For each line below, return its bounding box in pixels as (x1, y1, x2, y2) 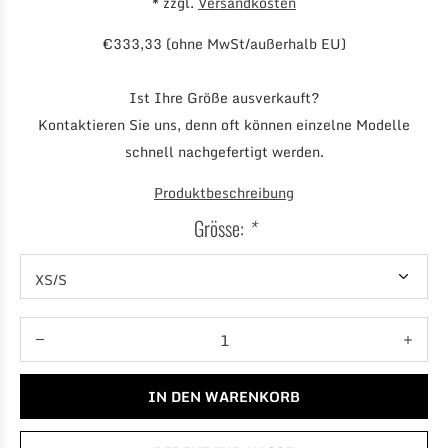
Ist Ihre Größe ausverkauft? (129, 86, 319, 109)
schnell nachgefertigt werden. (124, 140, 324, 163)
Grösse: (193, 213, 248, 243)
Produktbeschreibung (154, 181, 294, 204)
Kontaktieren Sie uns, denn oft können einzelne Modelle (38, 113, 410, 136)
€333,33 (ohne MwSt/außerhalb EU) (102, 32, 346, 55)
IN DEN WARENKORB (148, 384, 300, 408)
